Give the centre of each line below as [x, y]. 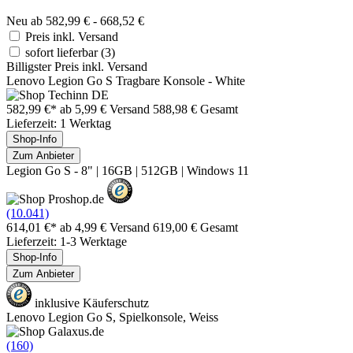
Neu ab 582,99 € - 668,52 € [75, 20]
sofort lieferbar [63, 52]
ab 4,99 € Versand [106, 227]
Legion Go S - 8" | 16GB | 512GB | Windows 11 [128, 170]
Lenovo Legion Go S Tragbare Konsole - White [126, 80]
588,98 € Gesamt [195, 109]
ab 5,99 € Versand [106, 109]
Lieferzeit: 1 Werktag [59, 123]
